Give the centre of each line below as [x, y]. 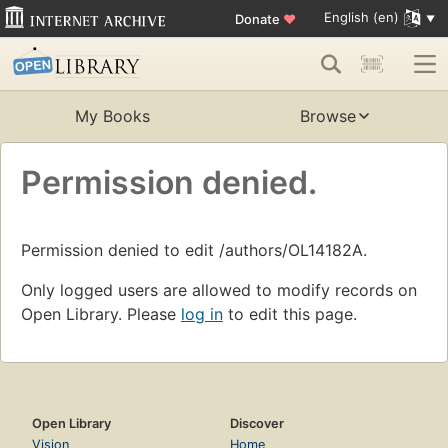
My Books [112, 116]
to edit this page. [290, 314]
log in [202, 314]
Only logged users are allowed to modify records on [219, 290]
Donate [258, 18]
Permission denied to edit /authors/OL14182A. [194, 250]
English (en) [361, 17]
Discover [257, 424]
